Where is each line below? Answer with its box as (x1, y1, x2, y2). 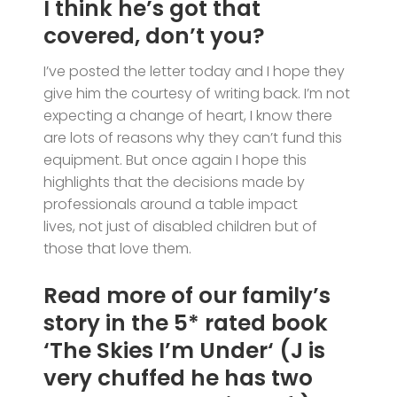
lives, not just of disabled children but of (43, 216, 318, 237)
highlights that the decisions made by (43, 172, 306, 193)
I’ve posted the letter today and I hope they (43, 61, 346, 82)
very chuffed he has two (43, 362, 314, 393)
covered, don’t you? (43, 20, 266, 52)
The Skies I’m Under (50, 334, 269, 366)
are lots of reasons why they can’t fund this (43, 128, 343, 149)
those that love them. (43, 238, 192, 260)
